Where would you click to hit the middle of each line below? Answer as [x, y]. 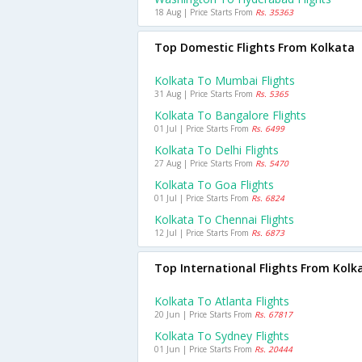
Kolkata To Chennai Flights [224, 219]
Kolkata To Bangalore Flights [230, 115]
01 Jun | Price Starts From [204, 349]
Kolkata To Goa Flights [214, 185]
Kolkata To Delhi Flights [217, 150]
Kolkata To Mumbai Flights [225, 80]
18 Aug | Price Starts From [205, 12]
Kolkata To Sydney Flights [222, 336]
